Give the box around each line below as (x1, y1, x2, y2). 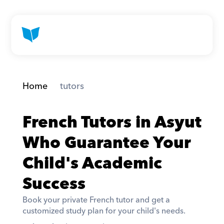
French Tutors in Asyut (22, 109, 201, 136)
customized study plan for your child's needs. (22, 204, 187, 218)
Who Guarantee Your (22, 129, 191, 157)
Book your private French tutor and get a (22, 193, 170, 207)
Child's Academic (22, 150, 162, 177)
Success (22, 170, 85, 198)
